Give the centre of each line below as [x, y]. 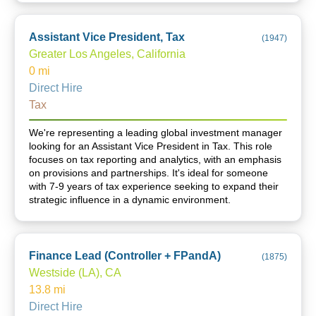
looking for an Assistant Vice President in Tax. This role [151, 146]
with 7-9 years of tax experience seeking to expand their [154, 186]
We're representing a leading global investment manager [156, 133]
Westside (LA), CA [75, 273]
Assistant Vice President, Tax [107, 37]
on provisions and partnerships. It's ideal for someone [148, 173]
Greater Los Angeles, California [107, 54]
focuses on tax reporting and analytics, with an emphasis [155, 159]
